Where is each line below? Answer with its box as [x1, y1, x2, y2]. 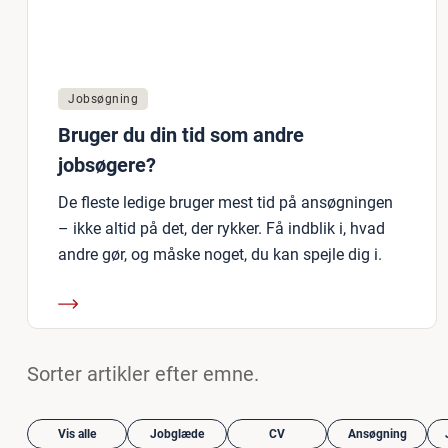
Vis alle [58, 427, 96, 441]
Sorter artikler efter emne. [27, 362, 259, 386]
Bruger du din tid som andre [58, 123, 304, 147]
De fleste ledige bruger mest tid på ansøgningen [58, 193, 393, 212]
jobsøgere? [58, 153, 156, 177]
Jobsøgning [68, 92, 138, 106]
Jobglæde [150, 427, 204, 441]
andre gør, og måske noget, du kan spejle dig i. [58, 245, 382, 264]
